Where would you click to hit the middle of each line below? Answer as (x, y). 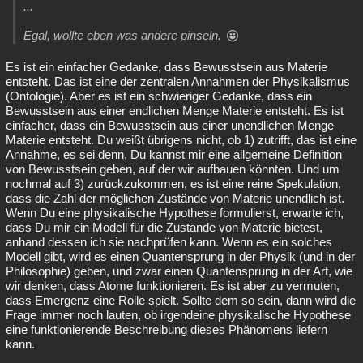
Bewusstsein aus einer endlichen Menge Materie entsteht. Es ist (175, 111)
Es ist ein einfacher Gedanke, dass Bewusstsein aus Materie (167, 67)
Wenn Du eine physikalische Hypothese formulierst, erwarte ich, (175, 213)
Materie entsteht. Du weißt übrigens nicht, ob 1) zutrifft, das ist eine (181, 140)
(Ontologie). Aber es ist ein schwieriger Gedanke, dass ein (159, 96)
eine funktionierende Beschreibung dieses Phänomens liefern (167, 329)
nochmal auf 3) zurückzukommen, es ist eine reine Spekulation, (173, 184)
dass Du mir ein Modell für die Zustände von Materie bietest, (164, 227)
